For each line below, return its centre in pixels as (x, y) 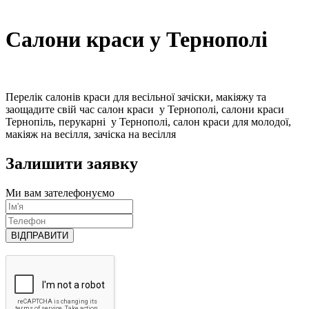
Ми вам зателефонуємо (60, 192)
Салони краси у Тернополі (137, 40)
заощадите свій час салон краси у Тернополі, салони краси (145, 109)
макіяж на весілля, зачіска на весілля (91, 134)
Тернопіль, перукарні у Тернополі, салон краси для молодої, (148, 121)
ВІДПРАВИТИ (40, 235)
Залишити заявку (72, 163)
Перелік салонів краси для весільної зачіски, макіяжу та (136, 97)
